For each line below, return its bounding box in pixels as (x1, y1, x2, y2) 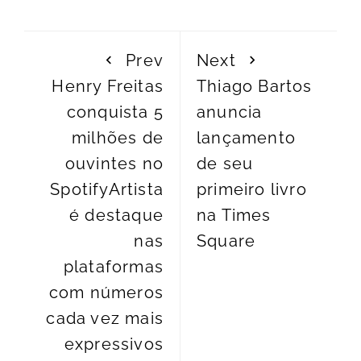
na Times (197, 205, 272, 226)
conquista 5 (66, 102, 164, 122)
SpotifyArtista (50, 180, 164, 200)
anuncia (197, 102, 263, 122)
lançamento (197, 128, 296, 148)
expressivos (64, 334, 164, 355)
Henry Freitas (52, 77, 164, 97)
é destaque (69, 205, 164, 226)
